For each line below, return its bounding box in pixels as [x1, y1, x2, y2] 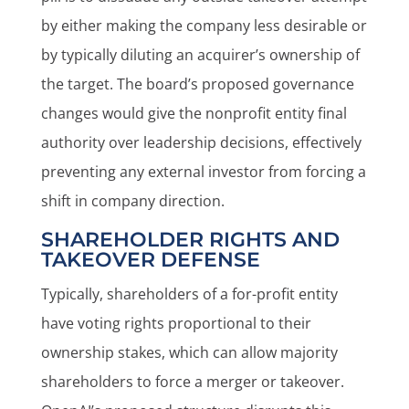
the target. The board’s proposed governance [40, 74, 354, 94]
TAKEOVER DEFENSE [40, 247, 260, 272]
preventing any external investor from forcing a [40, 162, 366, 182]
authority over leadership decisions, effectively [40, 132, 362, 152]
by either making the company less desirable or [40, 16, 367, 36]
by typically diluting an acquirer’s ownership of [40, 45, 360, 65]
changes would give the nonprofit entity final [40, 103, 347, 123]
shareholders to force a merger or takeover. [40, 372, 344, 392]
